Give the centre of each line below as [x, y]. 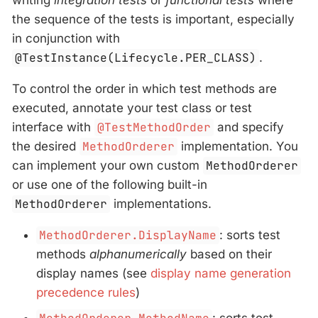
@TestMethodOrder [154, 128]
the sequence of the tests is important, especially [153, 20]
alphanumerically [138, 254]
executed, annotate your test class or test [132, 108]
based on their [229, 254]
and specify [249, 127]
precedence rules [86, 293]
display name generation [221, 274]
